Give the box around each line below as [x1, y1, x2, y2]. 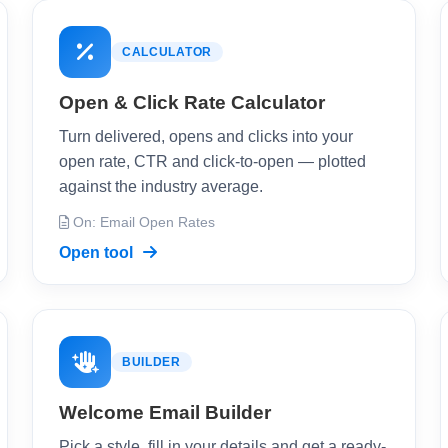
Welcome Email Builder [59, 402, 271, 423]
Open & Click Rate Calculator [59, 92, 325, 113]
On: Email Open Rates [69, 215, 215, 230]
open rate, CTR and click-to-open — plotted [59, 153, 366, 170]
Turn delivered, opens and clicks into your [59, 128, 353, 145]
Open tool [59, 244, 137, 261]
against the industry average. [59, 178, 263, 195]
